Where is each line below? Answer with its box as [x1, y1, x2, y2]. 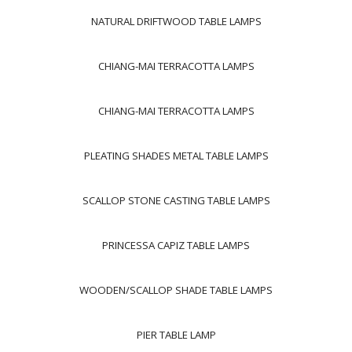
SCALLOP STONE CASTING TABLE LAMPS [82, 193, 270, 207]
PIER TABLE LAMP [136, 328, 216, 342]
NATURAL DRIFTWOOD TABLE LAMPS [90, 14, 262, 28]
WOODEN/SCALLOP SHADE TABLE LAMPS [79, 283, 273, 297]
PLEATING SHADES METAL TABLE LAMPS [83, 148, 269, 163]
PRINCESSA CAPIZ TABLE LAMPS [102, 238, 250, 252]
